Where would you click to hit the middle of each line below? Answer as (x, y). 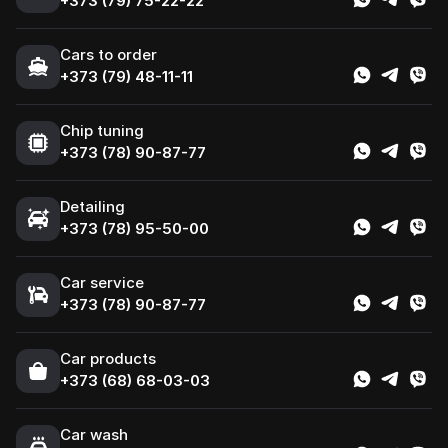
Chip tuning (102, 130)
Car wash (94, 434)
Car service (102, 282)
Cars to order (108, 54)
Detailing (92, 206)
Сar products (108, 358)
